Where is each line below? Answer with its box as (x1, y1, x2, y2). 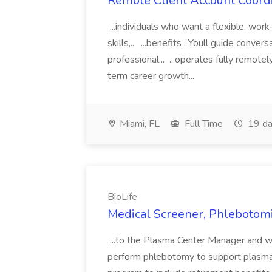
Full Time (182, 117, 223, 131)
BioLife (107, 190, 137, 203)
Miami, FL (117, 117, 160, 131)
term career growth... (107, 69, 197, 83)
